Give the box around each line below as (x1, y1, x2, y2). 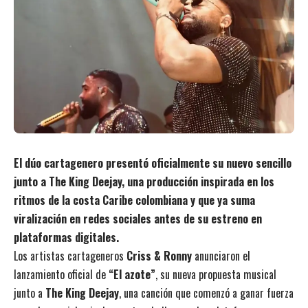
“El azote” (109, 265, 155, 283)
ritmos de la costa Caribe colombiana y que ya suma (14, 191, 255, 208)
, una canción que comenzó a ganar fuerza (119, 284, 294, 301)
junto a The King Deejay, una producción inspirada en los (14, 173, 274, 190)
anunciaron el (192, 247, 250, 264)
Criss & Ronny (126, 247, 192, 264)
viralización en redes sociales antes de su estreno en (14, 210, 262, 227)
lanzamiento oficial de (14, 265, 109, 283)
